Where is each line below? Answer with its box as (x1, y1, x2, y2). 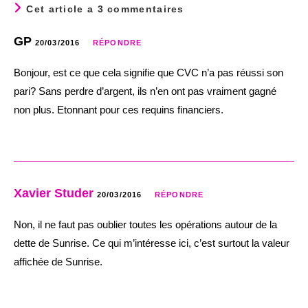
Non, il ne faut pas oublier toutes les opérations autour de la (14, 219, 277, 231)
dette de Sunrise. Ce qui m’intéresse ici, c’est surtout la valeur (14, 237, 289, 250)
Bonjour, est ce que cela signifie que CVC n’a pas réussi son (14, 67, 283, 79)
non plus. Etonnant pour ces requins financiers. (14, 104, 223, 116)
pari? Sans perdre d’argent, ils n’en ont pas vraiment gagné (14, 85, 276, 98)
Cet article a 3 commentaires (26, 3, 184, 15)
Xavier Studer (14, 186, 93, 201)
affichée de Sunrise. (14, 256, 102, 268)
